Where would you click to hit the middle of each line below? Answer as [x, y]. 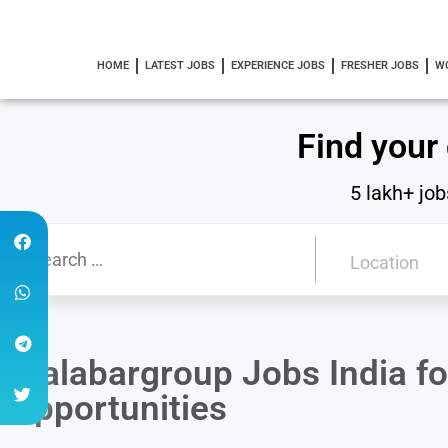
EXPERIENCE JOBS [277, 65]
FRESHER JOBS [379, 65]
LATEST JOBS [179, 65]
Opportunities [118, 408]
